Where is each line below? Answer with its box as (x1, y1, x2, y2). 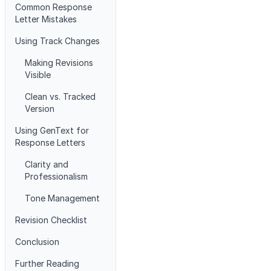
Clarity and (25, 159, 68, 169)
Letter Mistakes (15, 14, 77, 24)
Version (25, 103, 54, 114)
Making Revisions (25, 57, 93, 68)
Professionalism (25, 171, 88, 181)
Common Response (15, 2, 92, 12)
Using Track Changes (15, 36, 100, 46)
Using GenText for (15, 125, 89, 135)
